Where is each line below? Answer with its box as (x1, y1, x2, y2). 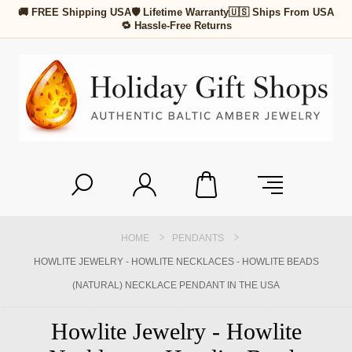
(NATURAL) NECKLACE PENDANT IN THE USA (72, 280, 280, 291)
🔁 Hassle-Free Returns (120, 20, 232, 31)
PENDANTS (172, 233, 224, 244)
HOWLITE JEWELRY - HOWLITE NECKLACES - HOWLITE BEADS (33, 256, 319, 267)
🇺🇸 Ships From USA (229, 6, 334, 18)
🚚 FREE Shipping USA (18, 6, 131, 18)
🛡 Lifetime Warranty (131, 6, 229, 18)
